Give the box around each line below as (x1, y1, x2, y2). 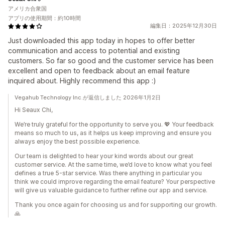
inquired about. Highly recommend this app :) (8, 76, 156, 85)
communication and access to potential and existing (8, 46, 180, 55)
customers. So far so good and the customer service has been (8, 56, 213, 65)
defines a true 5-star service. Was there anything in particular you (15, 169, 202, 177)
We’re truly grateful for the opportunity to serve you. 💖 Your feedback (15, 121, 214, 128)
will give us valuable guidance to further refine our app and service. (15, 186, 207, 194)
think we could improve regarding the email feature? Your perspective (15, 178, 215, 185)
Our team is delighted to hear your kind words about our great (15, 152, 193, 160)
